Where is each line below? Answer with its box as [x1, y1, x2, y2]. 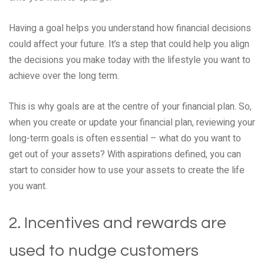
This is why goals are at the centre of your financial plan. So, [9, 100, 252, 114]
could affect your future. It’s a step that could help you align [9, 37, 249, 51]
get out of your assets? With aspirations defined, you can [9, 147, 241, 161]
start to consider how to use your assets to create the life [9, 163, 245, 177]
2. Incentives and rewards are [9, 214, 226, 232]
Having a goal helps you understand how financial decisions [9, 21, 251, 35]
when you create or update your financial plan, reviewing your [9, 115, 255, 130]
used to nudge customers [9, 242, 199, 259]
